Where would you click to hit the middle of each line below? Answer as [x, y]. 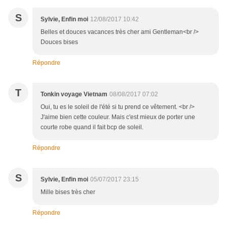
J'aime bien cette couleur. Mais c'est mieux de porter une [118, 117]
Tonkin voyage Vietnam [74, 94]
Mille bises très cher [68, 192]
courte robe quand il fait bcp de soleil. [92, 127]
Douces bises [59, 42]
